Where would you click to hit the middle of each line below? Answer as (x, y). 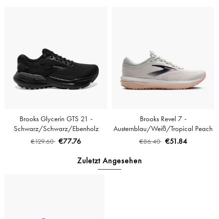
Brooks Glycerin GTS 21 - (56, 119)
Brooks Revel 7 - (163, 119)
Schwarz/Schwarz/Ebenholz (56, 129)
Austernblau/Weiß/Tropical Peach (163, 129)
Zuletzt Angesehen (109, 161)
